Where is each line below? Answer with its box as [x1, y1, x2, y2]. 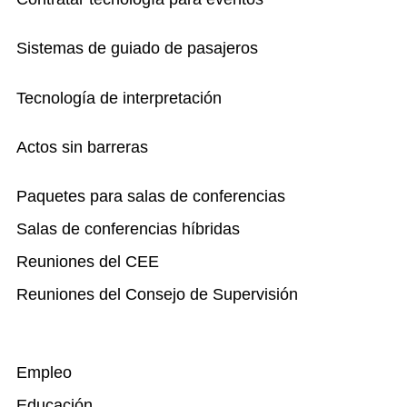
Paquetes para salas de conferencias [16, 186, 285, 205]
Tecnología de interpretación [16, 88, 222, 107]
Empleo [16, 362, 72, 382]
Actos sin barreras [16, 137, 148, 156]
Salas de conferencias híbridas [16, 219, 240, 238]
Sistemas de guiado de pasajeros [16, 39, 258, 58]
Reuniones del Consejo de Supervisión [16, 284, 298, 303]
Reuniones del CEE [16, 252, 159, 271]
